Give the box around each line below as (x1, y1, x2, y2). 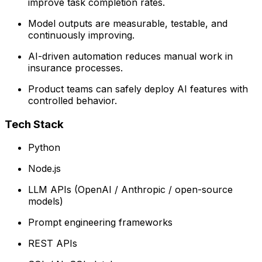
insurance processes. (28, 61, 123, 74)
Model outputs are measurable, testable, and (28, 17, 227, 29)
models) (28, 195, 63, 208)
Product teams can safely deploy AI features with (28, 82, 248, 95)
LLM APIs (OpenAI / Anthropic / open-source (28, 184, 233, 196)
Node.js (28, 163, 61, 175)
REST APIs (28, 237, 77, 250)
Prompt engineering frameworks (28, 216, 173, 229)
